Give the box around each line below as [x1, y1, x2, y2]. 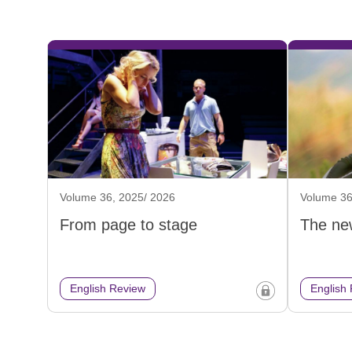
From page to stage [60, 216, 197, 234]
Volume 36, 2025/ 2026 [60, 191, 175, 204]
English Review [70, 282, 145, 295]
